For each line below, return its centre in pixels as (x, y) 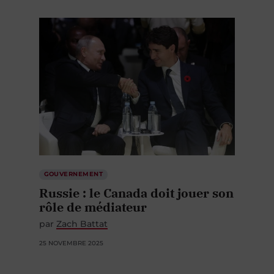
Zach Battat (82, 224)
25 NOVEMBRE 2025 (71, 243)
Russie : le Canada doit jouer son (136, 193)
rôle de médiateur (93, 207)
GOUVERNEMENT (73, 174)
